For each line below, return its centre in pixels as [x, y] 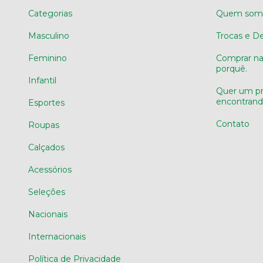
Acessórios [50, 169]
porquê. [231, 68]
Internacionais [57, 236]
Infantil [42, 80]
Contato [232, 124]
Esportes [46, 102]
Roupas [44, 125]
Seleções [47, 192]
